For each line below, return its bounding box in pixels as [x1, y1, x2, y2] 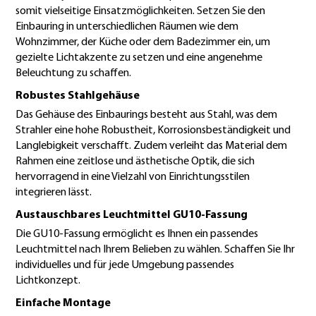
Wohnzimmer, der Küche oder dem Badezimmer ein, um [16, 36, 270, 48]
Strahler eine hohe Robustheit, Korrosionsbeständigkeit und [16, 124, 291, 136]
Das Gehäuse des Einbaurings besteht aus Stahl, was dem [16, 109, 277, 121]
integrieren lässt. [16, 186, 92, 198]
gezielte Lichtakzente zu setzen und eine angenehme [16, 51, 262, 63]
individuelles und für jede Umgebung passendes [16, 259, 234, 271]
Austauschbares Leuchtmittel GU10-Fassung [16, 209, 248, 221]
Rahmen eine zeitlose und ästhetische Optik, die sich [16, 155, 255, 167]
